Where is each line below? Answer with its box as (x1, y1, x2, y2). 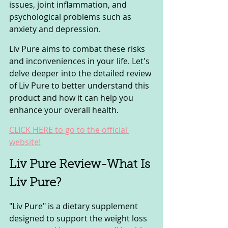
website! (9, 136, 41, 148)
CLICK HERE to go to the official (9, 124, 129, 135)
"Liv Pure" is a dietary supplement (9, 200, 140, 212)
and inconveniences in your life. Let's (9, 55, 152, 67)
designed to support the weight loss (9, 212, 149, 224)
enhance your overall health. (9, 104, 119, 116)
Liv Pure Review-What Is (9, 158, 153, 171)
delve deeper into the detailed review (9, 67, 153, 79)
